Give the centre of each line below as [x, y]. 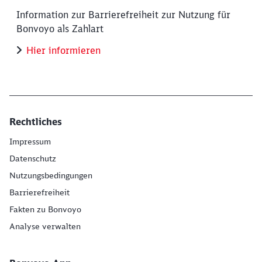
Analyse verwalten [45, 227]
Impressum [30, 142]
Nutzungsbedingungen [51, 176]
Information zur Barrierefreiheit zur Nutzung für [123, 15]
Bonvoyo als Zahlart [60, 29]
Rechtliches [36, 122]
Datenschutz [33, 159]
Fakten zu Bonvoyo [45, 210]
